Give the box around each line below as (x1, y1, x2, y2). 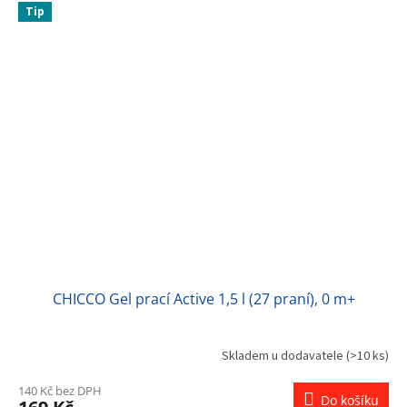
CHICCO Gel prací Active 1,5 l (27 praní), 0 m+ (52, 289, 355, 310)
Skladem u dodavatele (222, 346, 346, 365)
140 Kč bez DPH (18, 382, 102, 400)
